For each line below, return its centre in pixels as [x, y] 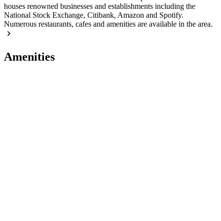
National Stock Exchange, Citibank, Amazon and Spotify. [94, 15]
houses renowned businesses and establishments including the [100, 6]
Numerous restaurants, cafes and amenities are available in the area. [108, 24]
